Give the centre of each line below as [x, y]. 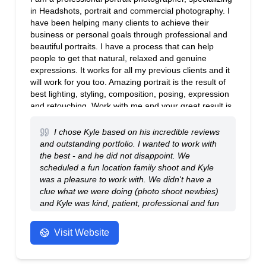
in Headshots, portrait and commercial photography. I [130, 11]
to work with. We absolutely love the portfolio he [129, 215]
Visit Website [81, 232]
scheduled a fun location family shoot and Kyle [126, 167]
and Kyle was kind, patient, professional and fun [129, 203]
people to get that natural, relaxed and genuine [118, 58]
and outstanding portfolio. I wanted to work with [128, 144]
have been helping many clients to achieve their [119, 23]
